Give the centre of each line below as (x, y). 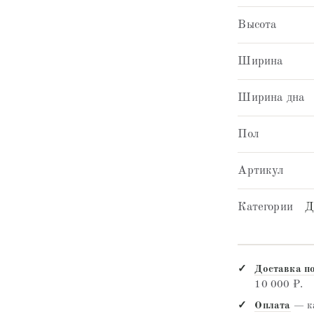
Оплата (273, 306)
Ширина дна (271, 97)
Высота (257, 25)
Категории (265, 207)
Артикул (261, 170)
